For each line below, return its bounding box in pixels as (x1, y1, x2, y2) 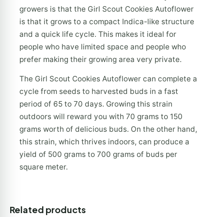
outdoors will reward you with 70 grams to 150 (19, 112, 183, 122)
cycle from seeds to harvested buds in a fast (19, 87, 178, 96)
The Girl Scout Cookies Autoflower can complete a (19, 74, 197, 84)
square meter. (19, 162, 68, 172)
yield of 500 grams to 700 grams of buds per (19, 150, 177, 159)
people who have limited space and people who (19, 42, 186, 51)
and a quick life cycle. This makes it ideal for (19, 29, 176, 39)
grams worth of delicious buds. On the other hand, (19, 124, 197, 134)
